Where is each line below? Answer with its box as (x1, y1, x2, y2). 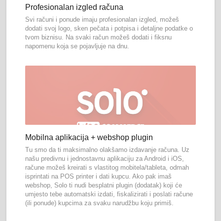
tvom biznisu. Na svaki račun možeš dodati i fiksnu (25, 34, 172, 41)
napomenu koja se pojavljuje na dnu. (25, 42, 130, 50)
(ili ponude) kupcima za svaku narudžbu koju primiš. (25, 199, 174, 207)
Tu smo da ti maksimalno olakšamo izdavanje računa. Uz (25, 146, 190, 154)
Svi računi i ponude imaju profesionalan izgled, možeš (25, 16, 180, 24)
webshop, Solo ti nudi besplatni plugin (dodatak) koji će (25, 182, 183, 189)
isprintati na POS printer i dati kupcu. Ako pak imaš (25, 173, 172, 181)
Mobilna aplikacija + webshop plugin (25, 133, 153, 142)
